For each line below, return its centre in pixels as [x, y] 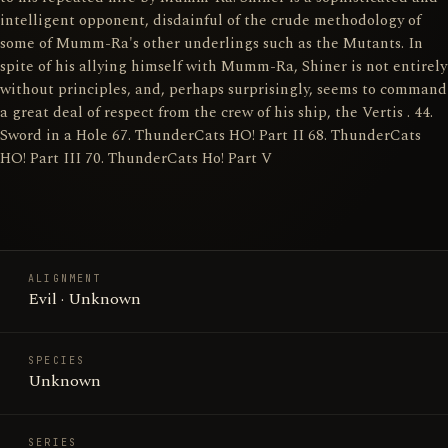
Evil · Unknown [84, 299]
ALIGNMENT [65, 278]
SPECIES [57, 360]
